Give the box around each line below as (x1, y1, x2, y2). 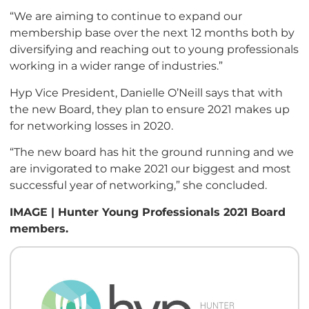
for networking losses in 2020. (10, 118, 173, 132)
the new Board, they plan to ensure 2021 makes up (10, 101, 290, 116)
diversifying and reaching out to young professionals (10, 42, 299, 57)
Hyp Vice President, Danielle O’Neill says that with (10, 85, 283, 99)
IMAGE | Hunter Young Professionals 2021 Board (10, 204, 286, 219)
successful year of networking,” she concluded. (10, 178, 267, 192)
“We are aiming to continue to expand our (10, 9, 242, 23)
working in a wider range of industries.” (10, 59, 223, 73)
